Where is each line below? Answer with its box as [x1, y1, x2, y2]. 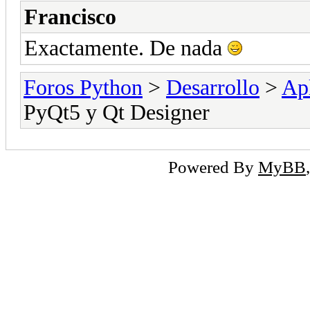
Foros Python [24, 75, 143, 100]
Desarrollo [166, 75, 259, 100]
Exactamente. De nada [24, 35, 228, 60]
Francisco [24, 4, 116, 29]
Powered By [168, 156, 258, 176]
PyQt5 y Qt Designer [24, 100, 210, 125]
